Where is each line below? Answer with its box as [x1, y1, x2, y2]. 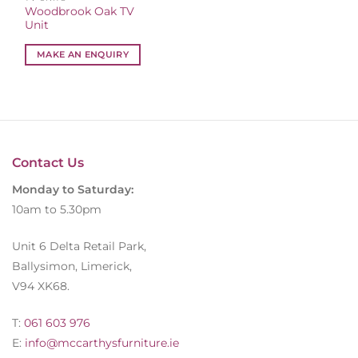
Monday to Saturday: [12, 182, 133, 197]
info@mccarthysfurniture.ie [22, 335, 179, 350]
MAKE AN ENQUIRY [37, 48, 129, 60]
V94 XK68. [12, 279, 70, 294]
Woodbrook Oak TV [25, 5, 135, 18]
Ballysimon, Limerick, [12, 259, 132, 274]
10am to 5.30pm [12, 202, 101, 217]
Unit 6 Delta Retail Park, [12, 239, 146, 254]
